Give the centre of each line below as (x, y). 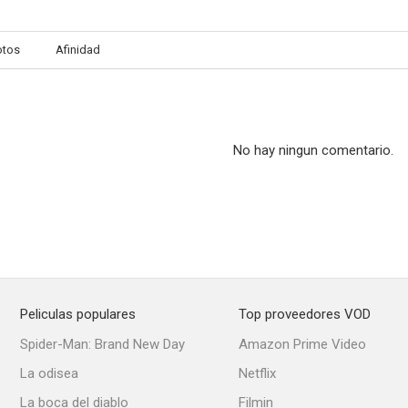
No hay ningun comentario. (313, 150)
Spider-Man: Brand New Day (102, 344)
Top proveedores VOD (305, 314)
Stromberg (71, 104)
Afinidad (78, 50)
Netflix (257, 373)
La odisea (49, 373)
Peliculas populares (78, 314)
